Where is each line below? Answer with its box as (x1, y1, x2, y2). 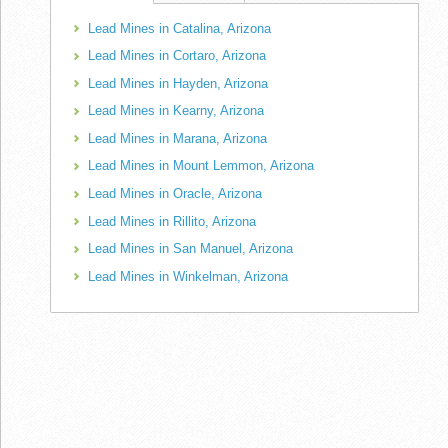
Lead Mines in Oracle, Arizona (88, 185, 262, 201)
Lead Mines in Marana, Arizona (88, 130, 267, 146)
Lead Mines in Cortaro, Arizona (88, 48, 266, 64)
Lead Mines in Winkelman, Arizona (88, 268, 288, 284)
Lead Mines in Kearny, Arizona (88, 103, 264, 119)
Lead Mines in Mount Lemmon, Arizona (88, 158, 314, 174)
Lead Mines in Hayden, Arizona (88, 75, 268, 91)
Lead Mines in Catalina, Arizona (88, 20, 271, 36)
